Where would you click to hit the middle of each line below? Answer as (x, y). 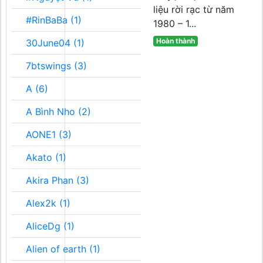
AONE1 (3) (49, 134)
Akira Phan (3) (58, 180)
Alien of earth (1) (63, 249)
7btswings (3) (56, 66)
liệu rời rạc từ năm (194, 9)
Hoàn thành (175, 41)
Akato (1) (46, 157)
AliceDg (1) (50, 226)
